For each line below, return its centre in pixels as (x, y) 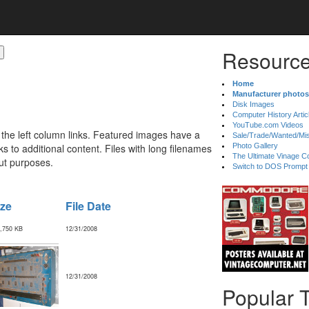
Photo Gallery (256, 146)
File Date (88, 206)
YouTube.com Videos (268, 125)
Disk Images (254, 104)
